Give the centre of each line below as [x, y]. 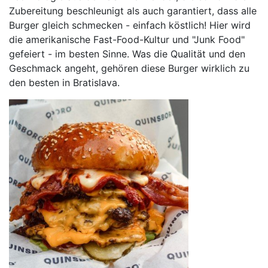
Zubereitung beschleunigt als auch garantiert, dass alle [133, 11]
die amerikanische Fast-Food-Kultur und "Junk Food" [127, 40]
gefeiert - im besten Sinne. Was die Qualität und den [127, 54]
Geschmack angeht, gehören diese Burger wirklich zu [129, 68]
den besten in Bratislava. [64, 83]
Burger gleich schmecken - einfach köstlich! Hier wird [130, 25]
